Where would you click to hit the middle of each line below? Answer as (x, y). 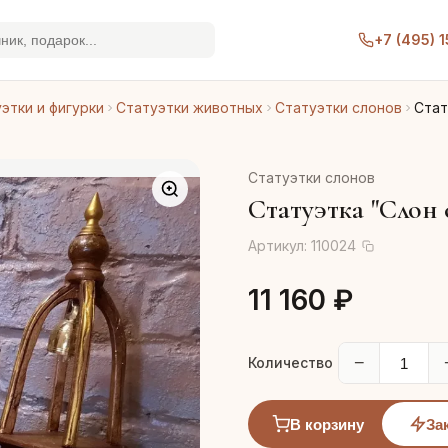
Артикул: (279, 245)
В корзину (327, 424)
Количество (290, 362)
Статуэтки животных (189, 107)
